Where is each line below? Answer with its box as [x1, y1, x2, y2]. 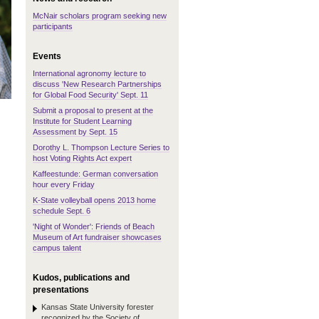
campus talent [33, 244, 81, 252]
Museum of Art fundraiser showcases [33, 233, 162, 241]
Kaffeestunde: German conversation [33, 169, 158, 178]
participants [33, 22, 73, 31]
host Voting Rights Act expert [33, 154, 132, 162]
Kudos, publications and [33, 273, 130, 283]
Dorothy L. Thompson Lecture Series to [33, 143, 169, 152]
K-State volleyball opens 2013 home [33, 196, 156, 204]
